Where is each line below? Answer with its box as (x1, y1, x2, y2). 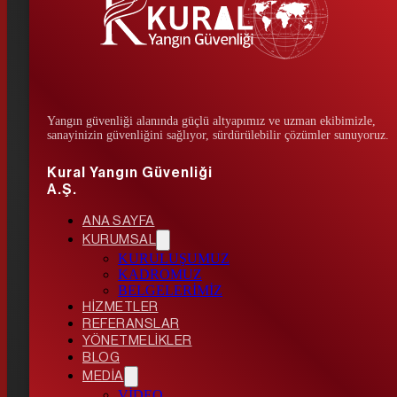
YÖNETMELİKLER (82, 334, 192, 348)
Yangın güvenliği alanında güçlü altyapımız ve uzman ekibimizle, (47, 114, 376, 128)
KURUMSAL (82, 233, 156, 247)
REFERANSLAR (82, 317, 180, 331)
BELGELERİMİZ (118, 283, 222, 299)
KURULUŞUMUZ (118, 251, 230, 267)
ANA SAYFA (82, 214, 155, 229)
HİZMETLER (82, 300, 159, 315)
